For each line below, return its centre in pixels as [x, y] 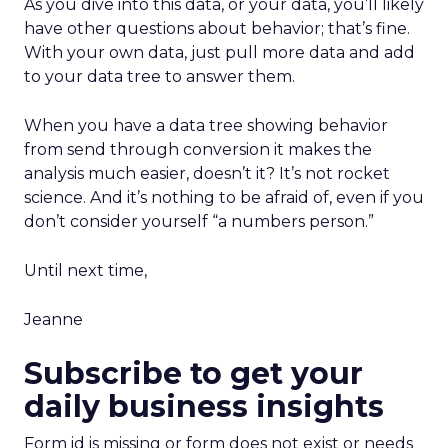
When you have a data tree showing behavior [206, 125]
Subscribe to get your [193, 373]
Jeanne [53, 319]
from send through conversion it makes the [198, 149]
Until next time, [85, 270]
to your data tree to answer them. [159, 76]
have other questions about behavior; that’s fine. [217, 28]
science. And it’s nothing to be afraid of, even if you [224, 197]
